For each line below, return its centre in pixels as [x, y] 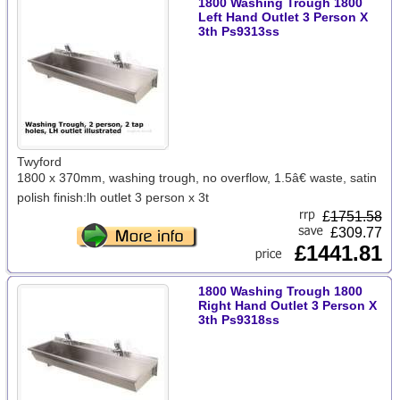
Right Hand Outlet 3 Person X [287, 305]
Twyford [39, 162]
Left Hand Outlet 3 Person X [283, 17]
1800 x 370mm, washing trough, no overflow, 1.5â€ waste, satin [196, 178]
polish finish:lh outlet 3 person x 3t [112, 197]
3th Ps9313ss [238, 31]
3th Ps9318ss [238, 320]
